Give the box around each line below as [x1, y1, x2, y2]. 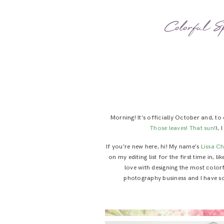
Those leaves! [150, 124, 188, 132]
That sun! [189, 124, 216, 132]
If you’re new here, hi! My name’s [106, 142, 201, 150]
